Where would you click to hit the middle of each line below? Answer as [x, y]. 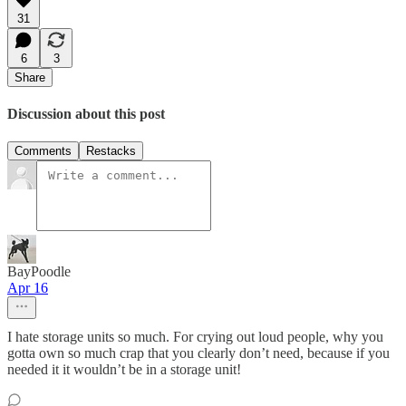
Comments [43, 151]
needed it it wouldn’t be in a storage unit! [124, 370]
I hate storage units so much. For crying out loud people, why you [195, 337]
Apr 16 [28, 288]
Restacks [111, 151]
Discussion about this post [86, 114]
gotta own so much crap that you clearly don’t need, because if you [198, 353]
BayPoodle [39, 272]
